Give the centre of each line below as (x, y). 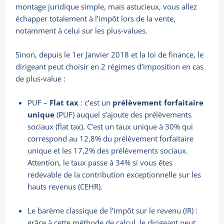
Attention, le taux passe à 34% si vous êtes (100, 163)
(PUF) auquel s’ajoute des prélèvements (123, 115)
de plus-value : (41, 79)
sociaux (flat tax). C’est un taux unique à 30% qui (110, 127)
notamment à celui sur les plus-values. (82, 31)
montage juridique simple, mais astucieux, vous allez (106, 7)
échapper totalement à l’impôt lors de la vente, (96, 19)
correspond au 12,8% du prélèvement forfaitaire (111, 139)
